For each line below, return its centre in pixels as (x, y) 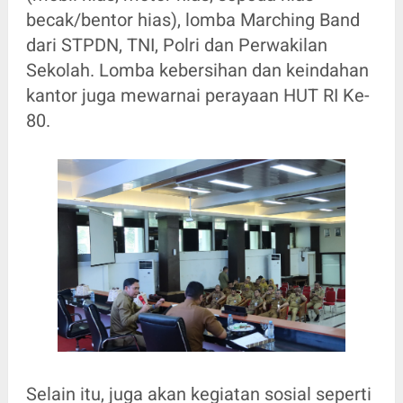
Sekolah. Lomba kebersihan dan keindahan (197, 71)
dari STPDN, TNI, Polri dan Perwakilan (176, 45)
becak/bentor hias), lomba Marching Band (193, 20)
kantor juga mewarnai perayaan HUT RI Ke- (197, 96)
